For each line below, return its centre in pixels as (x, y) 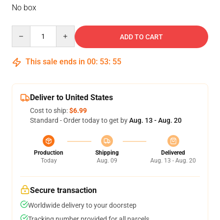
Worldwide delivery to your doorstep (82, 205)
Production (49, 153)
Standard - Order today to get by (80, 120)
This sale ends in (55, 62)
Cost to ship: (50, 110)
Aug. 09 (107, 161)
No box (24, 8)
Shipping (107, 153)
